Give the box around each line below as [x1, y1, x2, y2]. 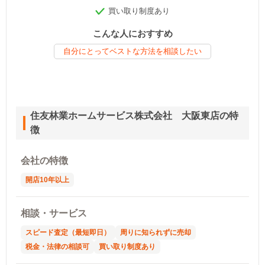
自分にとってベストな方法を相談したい [63, 46, 202, 56]
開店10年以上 [25, 175, 69, 184]
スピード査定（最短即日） [25, 228, 111, 237]
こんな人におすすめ [92, 28, 173, 38]
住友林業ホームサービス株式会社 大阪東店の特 [30, 110, 238, 121]
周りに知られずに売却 [120, 228, 191, 237]
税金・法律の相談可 [25, 242, 89, 251]
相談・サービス [21, 208, 87, 218]
